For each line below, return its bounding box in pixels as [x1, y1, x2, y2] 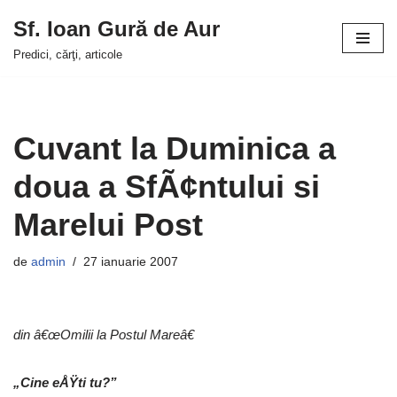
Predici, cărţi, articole [13, 49, 122, 61]
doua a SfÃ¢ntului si [13, 168, 320, 205]
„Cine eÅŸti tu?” [13, 375, 117, 390]
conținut [13, 82, 58, 97]
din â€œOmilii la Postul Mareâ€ [13, 327, 194, 342]
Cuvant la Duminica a [13, 130, 336, 167]
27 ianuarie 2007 [83, 255, 178, 269]
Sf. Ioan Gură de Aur [13, 17, 220, 41]
